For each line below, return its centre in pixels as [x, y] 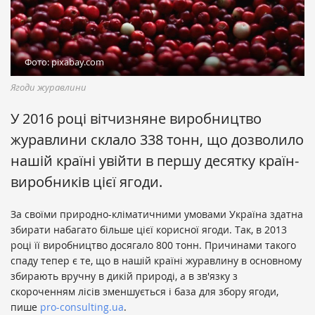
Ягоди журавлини [49, 88]
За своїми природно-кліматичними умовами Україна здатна [157, 214]
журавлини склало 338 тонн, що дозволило [157, 140]
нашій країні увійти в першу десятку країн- [155, 161]
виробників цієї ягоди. [86, 182]
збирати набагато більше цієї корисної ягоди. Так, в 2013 [149, 230]
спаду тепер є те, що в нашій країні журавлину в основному [156, 261]
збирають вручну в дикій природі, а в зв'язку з [124, 276]
